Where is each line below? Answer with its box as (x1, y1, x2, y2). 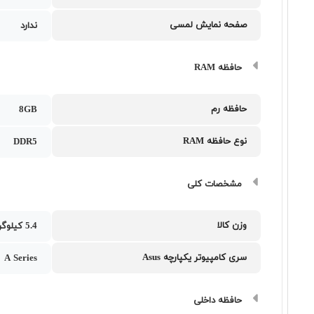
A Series (4, 252, 38, 265)
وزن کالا (217, 219, 247, 232)
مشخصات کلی (187, 178, 243, 191)
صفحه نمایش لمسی (170, 19, 247, 32)
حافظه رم (211, 103, 247, 116)
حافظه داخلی (193, 294, 243, 307)
